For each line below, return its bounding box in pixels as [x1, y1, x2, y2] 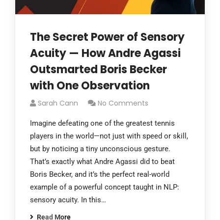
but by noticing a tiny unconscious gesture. [30, 144, 170, 153]
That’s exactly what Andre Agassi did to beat [30, 157, 175, 166]
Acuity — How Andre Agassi [30, 46, 181, 61]
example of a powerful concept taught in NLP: [30, 183, 179, 192]
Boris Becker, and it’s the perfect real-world [30, 170, 169, 179]
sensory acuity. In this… [30, 195, 106, 204]
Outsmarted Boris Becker [30, 62, 167, 77]
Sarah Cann [38, 98, 78, 108]
